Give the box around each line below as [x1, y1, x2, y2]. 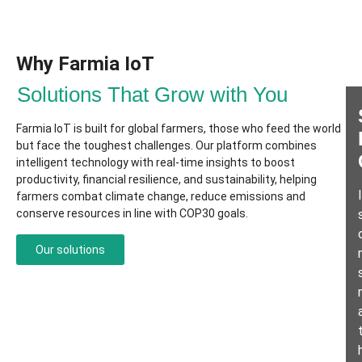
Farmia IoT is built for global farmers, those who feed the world [16, 122, 341, 136]
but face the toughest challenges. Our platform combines [16, 139, 317, 153]
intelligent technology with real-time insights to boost [16, 156, 295, 170]
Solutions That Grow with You [17, 82, 288, 107]
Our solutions [36, 242, 105, 256]
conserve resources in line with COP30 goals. [16, 207, 248, 221]
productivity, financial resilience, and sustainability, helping [16, 173, 317, 187]
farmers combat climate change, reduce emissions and [16, 190, 305, 204]
